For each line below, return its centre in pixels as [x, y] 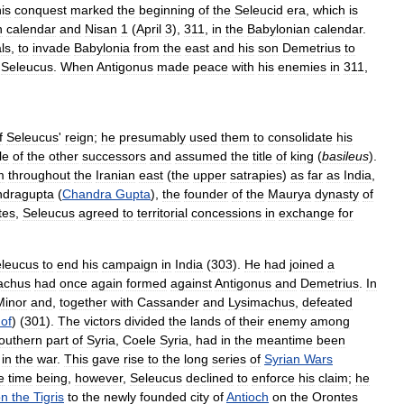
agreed [99, 213]
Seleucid [259, 10]
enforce [273, 378]
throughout [39, 175]
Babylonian [279, 29]
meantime [285, 340]
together [83, 302]
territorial [162, 213]
